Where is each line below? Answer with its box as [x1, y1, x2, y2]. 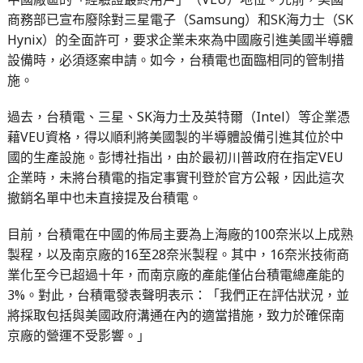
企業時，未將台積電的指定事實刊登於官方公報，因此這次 [6, 168, 344, 186]
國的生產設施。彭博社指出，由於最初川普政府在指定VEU [6, 147, 344, 166]
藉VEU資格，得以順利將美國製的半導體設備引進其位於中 [6, 127, 344, 146]
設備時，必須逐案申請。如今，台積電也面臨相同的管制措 [6, 50, 344, 69]
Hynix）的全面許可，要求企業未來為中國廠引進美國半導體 [6, 30, 353, 49]
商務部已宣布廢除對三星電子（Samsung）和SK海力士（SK [6, 10, 353, 28]
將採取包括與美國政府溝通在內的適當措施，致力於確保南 [6, 305, 344, 324]
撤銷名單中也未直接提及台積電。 [6, 188, 202, 207]
